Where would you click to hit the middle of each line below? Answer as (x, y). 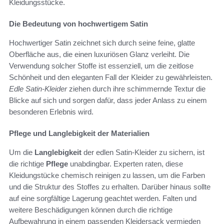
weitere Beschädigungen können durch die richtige (91, 210)
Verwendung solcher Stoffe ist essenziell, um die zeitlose (101, 66)
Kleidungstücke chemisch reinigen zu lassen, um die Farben (107, 175)
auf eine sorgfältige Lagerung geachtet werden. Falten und (103, 198)
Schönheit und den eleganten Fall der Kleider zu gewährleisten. (111, 77)
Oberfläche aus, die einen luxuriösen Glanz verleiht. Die (99, 54)
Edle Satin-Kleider (38, 89)
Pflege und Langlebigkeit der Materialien (79, 133)
